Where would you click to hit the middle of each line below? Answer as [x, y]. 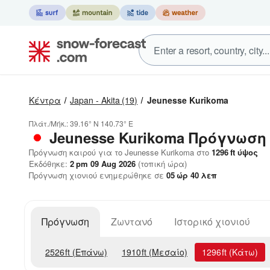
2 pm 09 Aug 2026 [103, 164]
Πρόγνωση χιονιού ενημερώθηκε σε [98, 175]
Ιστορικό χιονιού [212, 221]
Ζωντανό [132, 221]
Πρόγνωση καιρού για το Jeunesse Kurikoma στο [119, 152]
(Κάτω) [242, 252]
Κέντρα [45, 100]
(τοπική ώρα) [161, 164]
